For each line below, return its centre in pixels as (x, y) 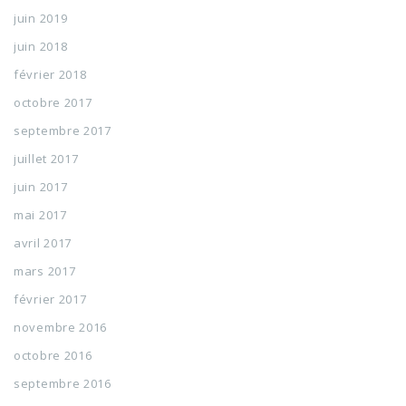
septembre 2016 (63, 383)
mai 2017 (40, 215)
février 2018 (50, 74)
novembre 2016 (61, 327)
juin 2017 (41, 187)
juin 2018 (41, 46)
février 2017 (50, 299)
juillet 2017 (46, 159)
